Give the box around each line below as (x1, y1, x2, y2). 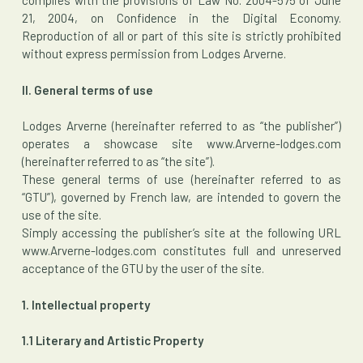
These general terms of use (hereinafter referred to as (21, 172, 342, 186)
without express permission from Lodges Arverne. (21, 46, 286, 61)
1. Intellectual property (21, 297, 150, 312)
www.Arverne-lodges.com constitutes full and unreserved (21, 243, 342, 258)
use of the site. (21, 207, 101, 222)
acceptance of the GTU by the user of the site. (21, 261, 264, 275)
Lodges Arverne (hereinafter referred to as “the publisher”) (21, 118, 342, 133)
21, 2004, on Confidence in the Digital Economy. (21, 11, 342, 25)
